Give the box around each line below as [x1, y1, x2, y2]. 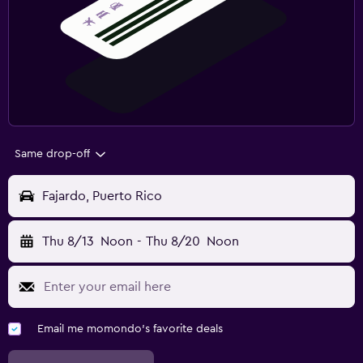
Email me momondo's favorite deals [37, 323, 223, 335]
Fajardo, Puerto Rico [42, 190, 162, 203]
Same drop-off [15, 148, 90, 160]
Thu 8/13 [42, 235, 94, 249]
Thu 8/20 [145, 235, 200, 249]
